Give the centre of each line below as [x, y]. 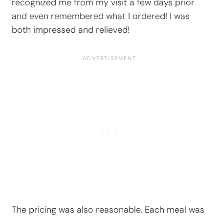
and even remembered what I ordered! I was [101, 16]
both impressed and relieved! [71, 30]
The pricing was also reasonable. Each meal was [108, 210]
